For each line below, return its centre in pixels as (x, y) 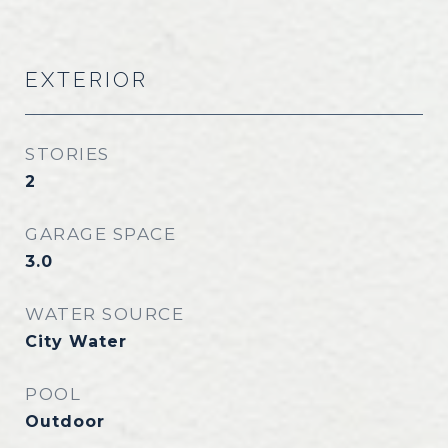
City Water (76, 341)
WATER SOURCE (104, 314)
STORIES (67, 154)
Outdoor (65, 421)
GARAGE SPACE (100, 234)
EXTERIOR (86, 79)
